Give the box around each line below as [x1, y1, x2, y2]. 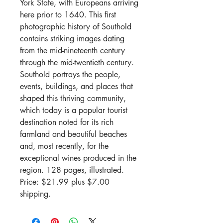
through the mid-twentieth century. [20, 57, 134, 68]
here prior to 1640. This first [20, 9, 116, 20]
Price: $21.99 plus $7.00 [20, 177, 110, 187]
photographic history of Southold [20, 21, 131, 32]
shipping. [20, 189, 51, 199]
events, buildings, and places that [20, 81, 133, 92]
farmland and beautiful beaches [20, 129, 127, 139]
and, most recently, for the [20, 141, 109, 151]
